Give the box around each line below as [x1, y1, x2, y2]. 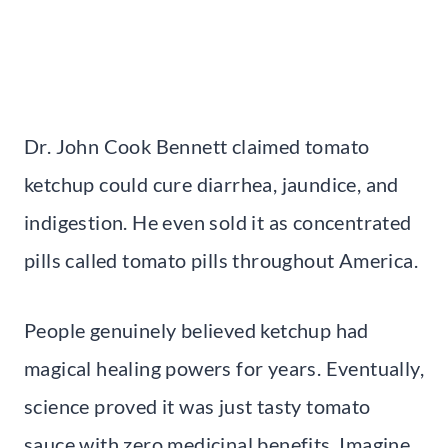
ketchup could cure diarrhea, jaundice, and [24, 171, 399, 196]
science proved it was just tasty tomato [24, 393, 371, 418]
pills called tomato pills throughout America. [24, 247, 418, 272]
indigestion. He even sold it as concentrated [24, 209, 412, 234]
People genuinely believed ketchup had [24, 317, 369, 342]
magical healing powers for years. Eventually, [24, 355, 424, 380]
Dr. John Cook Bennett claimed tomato [24, 133, 370, 158]
